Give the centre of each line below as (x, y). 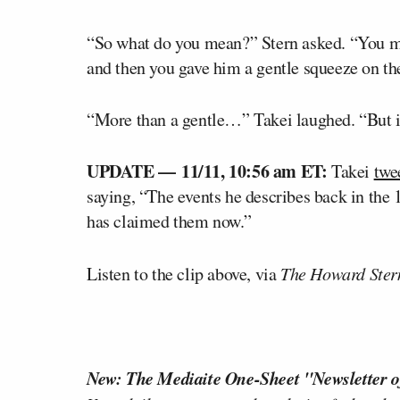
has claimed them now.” (169, 221)
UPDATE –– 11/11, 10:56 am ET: (207, 171)
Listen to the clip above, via (183, 273)
